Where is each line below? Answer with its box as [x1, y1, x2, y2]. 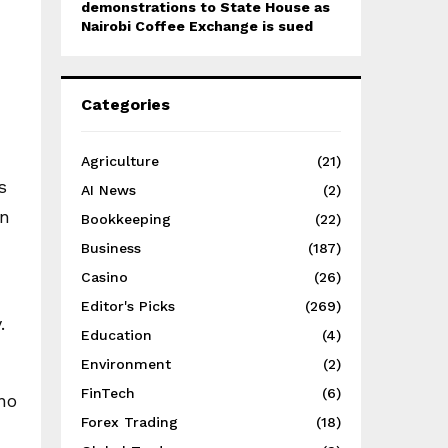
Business [81, 240, 141, 256]
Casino [81, 269, 128, 285]
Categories [81, 95, 170, 114]
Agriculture [81, 153, 159, 169]
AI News [81, 182, 136, 198]
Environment [81, 356, 171, 372]
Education [81, 327, 152, 343]
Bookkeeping [81, 211, 171, 227]
